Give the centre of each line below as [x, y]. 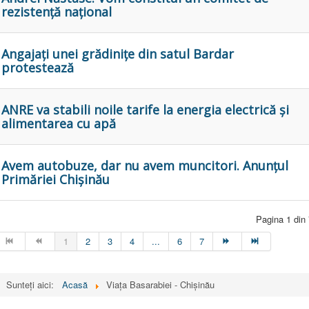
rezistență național [57, 12]
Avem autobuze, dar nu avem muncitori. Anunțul [145, 166]
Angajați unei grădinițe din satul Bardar [118, 54]
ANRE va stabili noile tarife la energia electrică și [145, 110]
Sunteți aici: [33, 285]
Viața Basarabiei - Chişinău [160, 285]
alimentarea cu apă [59, 124]
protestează [38, 68]
